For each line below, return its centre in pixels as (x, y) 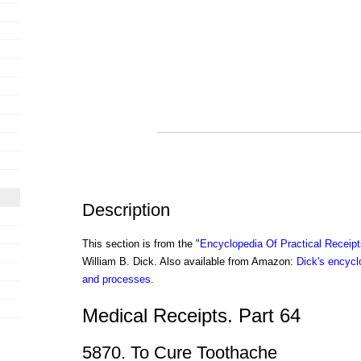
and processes (116, 280)
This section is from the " (141, 244)
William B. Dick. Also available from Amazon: (189, 262)
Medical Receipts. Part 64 (191, 315)
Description (126, 210)
